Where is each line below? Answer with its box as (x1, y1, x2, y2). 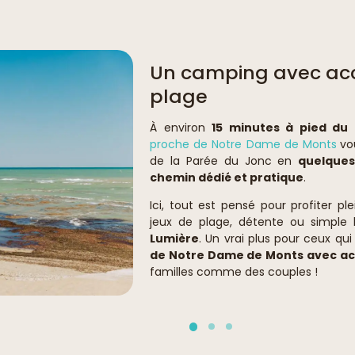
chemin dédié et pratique (150, 170, 303, 185)
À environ (150, 120, 212, 136)
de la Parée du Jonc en (150, 153, 299, 169)
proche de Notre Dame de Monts (150, 136, 338, 152)
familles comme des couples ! (150, 264, 318, 280)
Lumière (150, 231, 199, 246)
